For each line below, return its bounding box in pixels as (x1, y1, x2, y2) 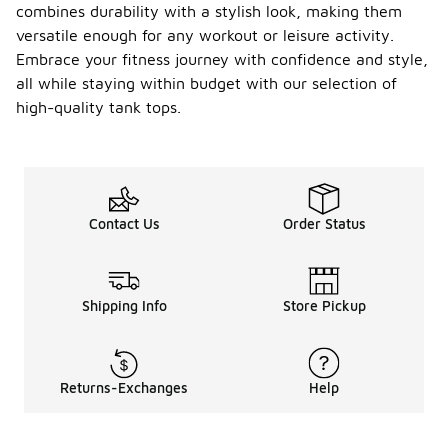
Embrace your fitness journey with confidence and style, (16, 50, 428, 69)
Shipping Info (81, 297, 167, 315)
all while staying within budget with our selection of (16, 74, 397, 93)
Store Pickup (282, 297, 366, 315)
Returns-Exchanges (60, 379, 188, 397)
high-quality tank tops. (16, 98, 181, 117)
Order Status (282, 215, 366, 233)
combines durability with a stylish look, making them (16, 2, 402, 21)
